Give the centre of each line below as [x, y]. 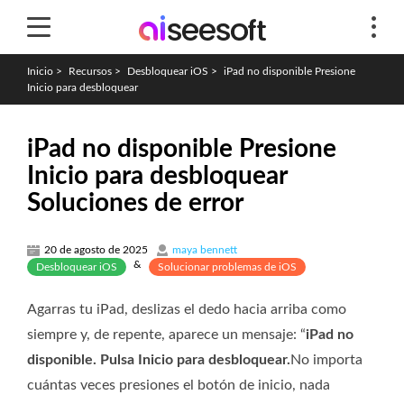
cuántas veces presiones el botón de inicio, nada [179, 385]
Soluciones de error [135, 203]
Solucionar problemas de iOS [227, 267]
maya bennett [205, 250]
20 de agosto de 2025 [96, 250]
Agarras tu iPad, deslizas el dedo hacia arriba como [187, 309]
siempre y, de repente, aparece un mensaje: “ [166, 335]
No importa [326, 360]
